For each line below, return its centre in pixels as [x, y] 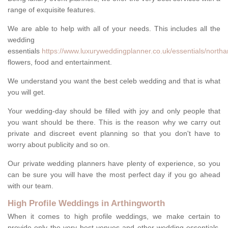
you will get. [26, 92]
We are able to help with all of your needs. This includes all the [114, 29]
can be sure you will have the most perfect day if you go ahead [114, 175]
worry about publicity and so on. [59, 145]
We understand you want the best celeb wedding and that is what [114, 81]
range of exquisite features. [52, 10]
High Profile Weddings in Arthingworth [86, 204]
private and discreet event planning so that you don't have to [114, 134]
